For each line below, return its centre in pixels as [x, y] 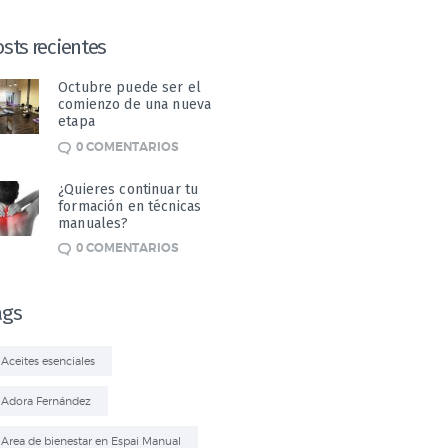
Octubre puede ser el [130, 88]
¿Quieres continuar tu [128, 189]
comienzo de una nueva [135, 105]
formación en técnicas [130, 206]
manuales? [93, 223]
